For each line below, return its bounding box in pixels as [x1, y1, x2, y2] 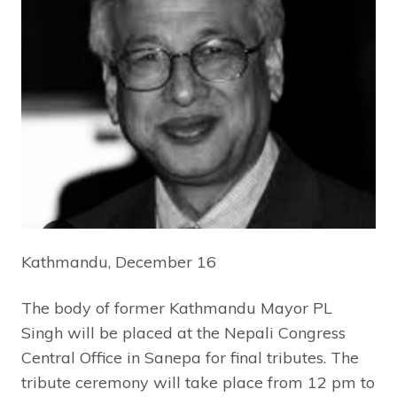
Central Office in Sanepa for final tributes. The [21, 347, 359, 368]
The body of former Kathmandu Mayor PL [21, 298, 332, 318]
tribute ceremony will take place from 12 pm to [21, 372, 375, 393]
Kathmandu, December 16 [21, 252, 216, 272]
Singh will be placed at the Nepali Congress [21, 323, 346, 343]
